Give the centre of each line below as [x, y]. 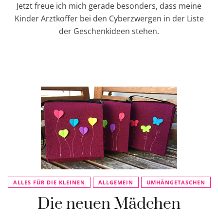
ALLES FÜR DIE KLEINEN [49, 182]
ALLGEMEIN [116, 182]
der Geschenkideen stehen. [109, 31]
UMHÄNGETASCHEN [176, 182]
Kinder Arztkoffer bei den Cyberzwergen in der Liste [109, 18]
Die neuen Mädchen [109, 204]
